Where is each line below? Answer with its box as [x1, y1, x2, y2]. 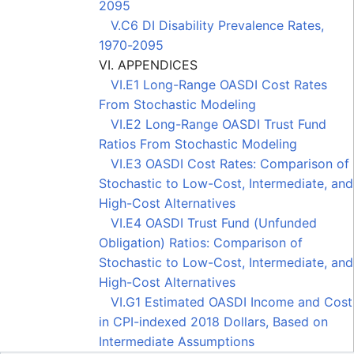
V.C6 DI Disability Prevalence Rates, [99, 17, 324, 33]
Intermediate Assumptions [99, 333, 254, 349]
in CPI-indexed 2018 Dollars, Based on [99, 313, 328, 330]
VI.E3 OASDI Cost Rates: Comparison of [99, 155, 349, 171]
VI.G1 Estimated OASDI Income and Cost [99, 293, 352, 310]
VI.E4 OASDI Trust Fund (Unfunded [99, 214, 317, 231]
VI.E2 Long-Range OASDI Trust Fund [99, 115, 326, 132]
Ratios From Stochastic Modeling [99, 135, 297, 152]
